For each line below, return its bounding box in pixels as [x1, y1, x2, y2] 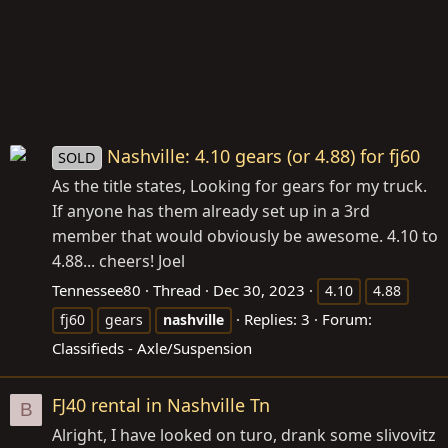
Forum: [322, 308, 372, 329]
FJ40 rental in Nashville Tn [52, 392, 270, 417]
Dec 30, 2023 [213, 279, 305, 300]
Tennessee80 [52, 279, 141, 300]
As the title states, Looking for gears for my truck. [52, 174, 427, 197]
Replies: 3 [244, 308, 310, 329]
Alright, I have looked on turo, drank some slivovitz [52, 423, 436, 446]
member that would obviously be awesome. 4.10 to [52, 224, 438, 247]
